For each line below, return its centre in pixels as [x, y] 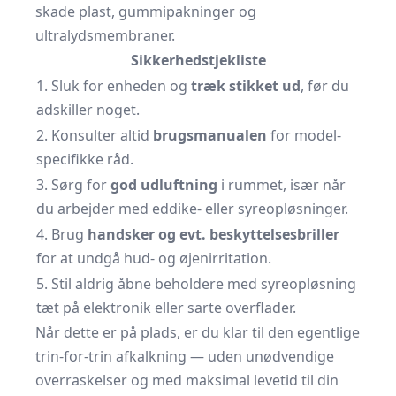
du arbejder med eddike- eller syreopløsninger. [192, 209]
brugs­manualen [210, 135]
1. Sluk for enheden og [114, 86]
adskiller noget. [88, 110]
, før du [325, 86]
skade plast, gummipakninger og [146, 11]
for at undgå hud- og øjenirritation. [154, 258]
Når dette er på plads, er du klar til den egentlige [198, 332]
